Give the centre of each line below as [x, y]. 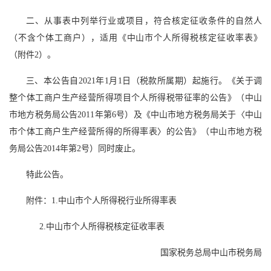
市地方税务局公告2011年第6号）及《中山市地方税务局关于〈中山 [135, 115]
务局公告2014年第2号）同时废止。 [75, 149]
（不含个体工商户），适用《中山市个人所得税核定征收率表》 [135, 38]
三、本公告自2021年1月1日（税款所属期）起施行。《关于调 [144, 81]
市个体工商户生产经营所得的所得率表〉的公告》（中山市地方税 [135, 132]
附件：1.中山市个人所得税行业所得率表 [101, 201]
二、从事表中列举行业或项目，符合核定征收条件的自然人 [144, 21]
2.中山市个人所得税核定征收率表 [95, 227]
